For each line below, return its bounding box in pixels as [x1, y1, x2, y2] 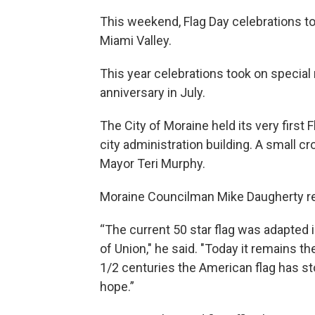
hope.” [100, 278, 134, 294]
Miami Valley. [100, 32, 172, 48]
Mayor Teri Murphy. [100, 155, 205, 171]
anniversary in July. [100, 84, 205, 100]
